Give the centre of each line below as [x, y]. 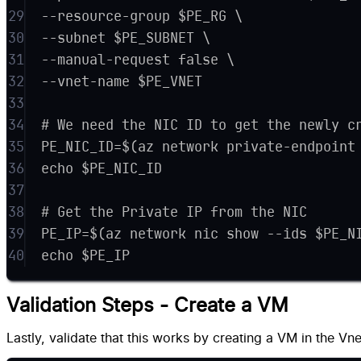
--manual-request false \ [138, 59]
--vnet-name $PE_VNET [122, 81]
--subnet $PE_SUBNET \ [126, 37]
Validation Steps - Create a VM [147, 306]
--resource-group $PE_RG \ [142, 16]
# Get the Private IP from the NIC [174, 212]
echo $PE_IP [86, 255]
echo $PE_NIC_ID [102, 168]
